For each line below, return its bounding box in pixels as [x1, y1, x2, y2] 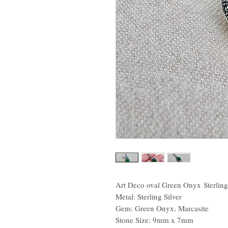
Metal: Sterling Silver [116, 191, 182, 202]
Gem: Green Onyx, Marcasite [116, 203, 209, 213]
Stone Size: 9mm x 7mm [116, 215, 193, 225]
